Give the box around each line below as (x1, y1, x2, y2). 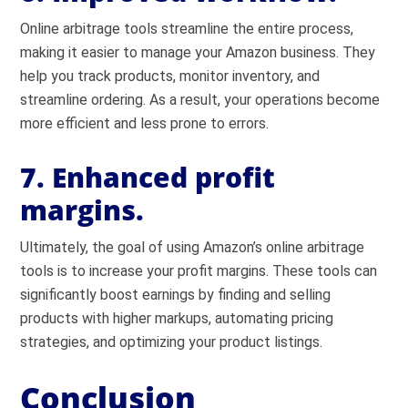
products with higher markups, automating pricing (20, 310, 334, 327)
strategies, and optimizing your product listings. (20, 333, 323, 351)
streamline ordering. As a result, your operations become (20, 91, 381, 108)
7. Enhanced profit (20, 158, 276, 196)
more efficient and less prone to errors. (20, 115, 270, 132)
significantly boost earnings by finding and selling (20, 286, 331, 303)
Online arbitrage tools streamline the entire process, (20, 20, 354, 37)
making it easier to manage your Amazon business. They (20, 44, 376, 61)
